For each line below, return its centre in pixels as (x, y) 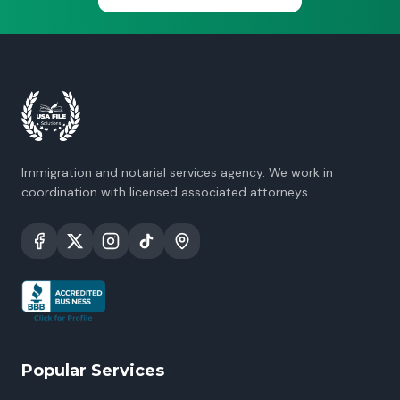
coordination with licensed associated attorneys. (166, 192)
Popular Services (93, 371)
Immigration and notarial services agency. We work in (177, 172)
